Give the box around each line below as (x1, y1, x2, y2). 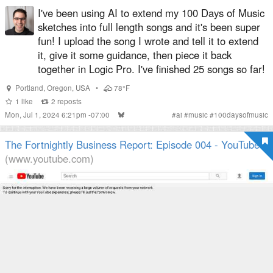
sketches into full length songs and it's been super (38, 19, 260, 34)
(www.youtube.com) (5, 151, 94, 166)
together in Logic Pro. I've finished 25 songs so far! (38, 62, 265, 76)
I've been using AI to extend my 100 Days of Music (38, 5, 264, 20)
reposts (55, 96, 82, 106)
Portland (15, 83, 43, 93)
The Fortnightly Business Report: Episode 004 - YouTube (5, 137, 260, 152)
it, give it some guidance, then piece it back (38, 48, 232, 62)
